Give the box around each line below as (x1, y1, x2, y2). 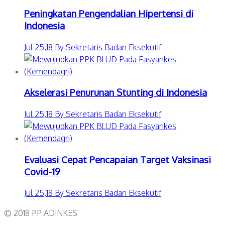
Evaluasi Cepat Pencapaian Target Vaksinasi (24, 153, 211, 165)
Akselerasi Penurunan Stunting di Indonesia (24, 86, 207, 98)
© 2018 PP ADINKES (4, 208, 77, 218)
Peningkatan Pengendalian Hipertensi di (24, 7, 193, 19)
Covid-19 (24, 165, 60, 177)
